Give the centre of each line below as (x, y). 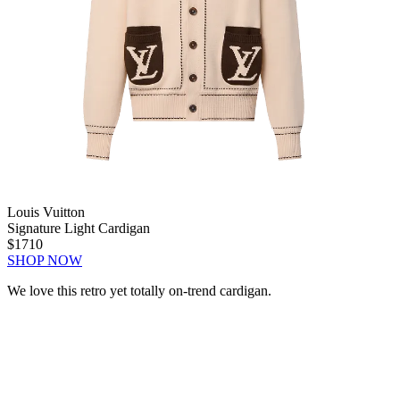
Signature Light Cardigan (79, 228)
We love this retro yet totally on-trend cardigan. (139, 290)
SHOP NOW (45, 260)
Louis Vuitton (46, 212)
